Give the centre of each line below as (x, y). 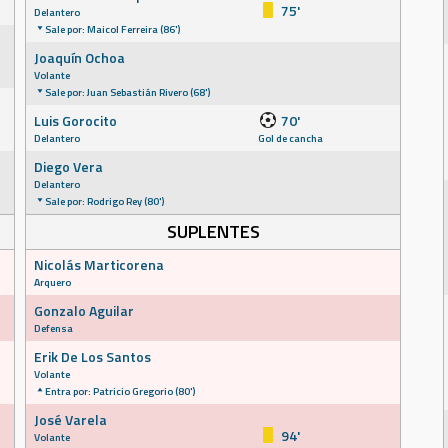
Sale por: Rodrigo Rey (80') (104, 201)
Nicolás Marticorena (99, 264)
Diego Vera (68, 166)
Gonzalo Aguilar (84, 310)
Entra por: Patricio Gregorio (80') (120, 391)
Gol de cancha (290, 138)
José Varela (70, 419)
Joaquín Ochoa (79, 57)
